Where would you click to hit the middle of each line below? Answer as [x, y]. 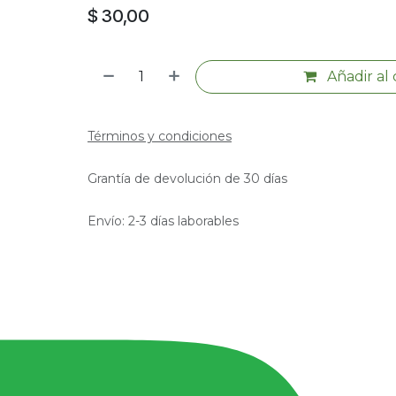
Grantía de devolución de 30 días [187, 179]
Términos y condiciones [159, 136]
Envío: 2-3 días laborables [163, 221]
